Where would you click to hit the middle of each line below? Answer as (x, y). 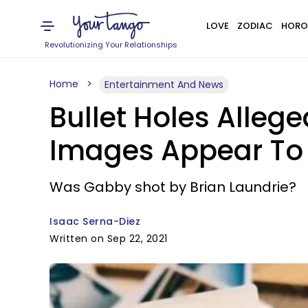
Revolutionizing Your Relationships (111, 45)
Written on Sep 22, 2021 (109, 239)
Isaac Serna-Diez (95, 221)
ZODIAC (255, 26)
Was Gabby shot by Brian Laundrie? (173, 187)
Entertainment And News (164, 85)
